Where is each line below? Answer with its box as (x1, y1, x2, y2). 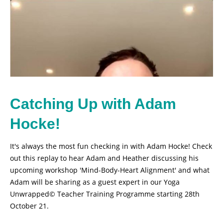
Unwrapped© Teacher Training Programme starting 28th (10, 189, 200, 199)
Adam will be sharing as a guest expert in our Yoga (10, 177, 180, 187)
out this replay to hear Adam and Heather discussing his (10, 153, 199, 163)
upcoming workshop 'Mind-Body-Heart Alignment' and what (10, 165, 210, 175)
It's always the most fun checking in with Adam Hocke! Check (10, 141, 212, 151)
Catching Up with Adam (10, 96, 176, 112)
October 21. (10, 201, 49, 211)
